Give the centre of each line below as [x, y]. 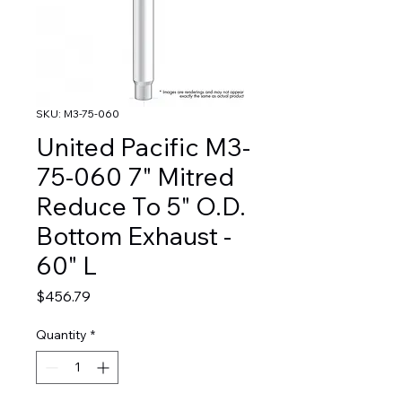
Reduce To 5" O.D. [141, 206]
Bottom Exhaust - [134, 236]
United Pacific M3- [143, 147]
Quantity [61, 335]
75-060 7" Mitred [135, 177]
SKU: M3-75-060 [78, 114]
